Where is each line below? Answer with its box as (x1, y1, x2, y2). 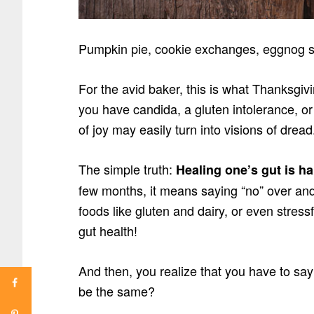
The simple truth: (78, 159, 176, 178)
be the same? (78, 281, 155, 300)
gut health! (78, 221, 137, 240)
